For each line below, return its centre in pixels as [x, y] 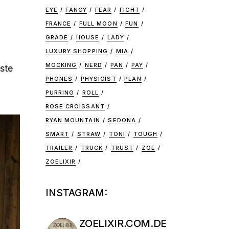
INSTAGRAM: [76, 193]
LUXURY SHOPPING [76, 51]
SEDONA [122, 120]
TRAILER [59, 148]
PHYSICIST [98, 79]
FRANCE [58, 24]
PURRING [60, 93]
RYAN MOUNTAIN [73, 120]
